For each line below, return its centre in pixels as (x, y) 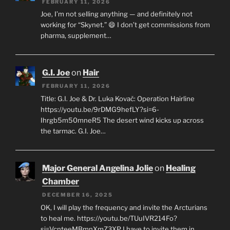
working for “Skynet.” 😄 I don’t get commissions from (125, 25)
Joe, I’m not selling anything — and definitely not (116, 14)
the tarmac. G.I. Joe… (73, 131)
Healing (181, 168)
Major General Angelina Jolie (98, 168)
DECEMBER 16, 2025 (78, 195)
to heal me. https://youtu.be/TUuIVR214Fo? (109, 218)
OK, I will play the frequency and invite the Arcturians (124, 207)
